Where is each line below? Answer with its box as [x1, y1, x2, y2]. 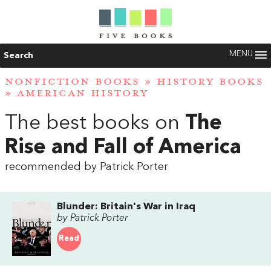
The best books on [5, 113, 185, 134]
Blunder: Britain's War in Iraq [57, 201, 195, 212]
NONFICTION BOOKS [5, 75, 140, 89]
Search [4, 51, 33, 60]
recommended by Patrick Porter [5, 161, 168, 172]
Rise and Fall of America [5, 137, 241, 158]
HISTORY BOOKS [157, 75, 264, 89]
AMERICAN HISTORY [17, 87, 148, 100]
